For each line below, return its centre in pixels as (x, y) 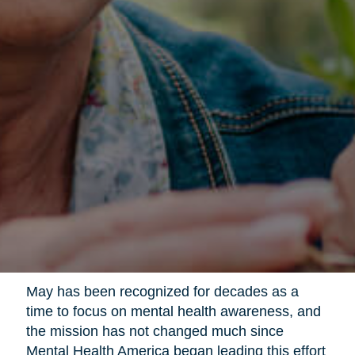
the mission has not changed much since (155, 332)
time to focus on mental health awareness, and (173, 312)
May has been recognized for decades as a (162, 292)
